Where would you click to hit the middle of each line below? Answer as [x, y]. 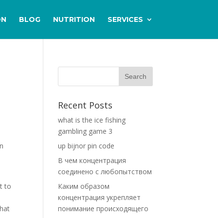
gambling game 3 [85, 131]
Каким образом [84, 186]
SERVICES [125, 19]
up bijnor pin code [86, 146]
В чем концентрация [92, 160]
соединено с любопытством [105, 172]
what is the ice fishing [92, 120]
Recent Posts [85, 105]
